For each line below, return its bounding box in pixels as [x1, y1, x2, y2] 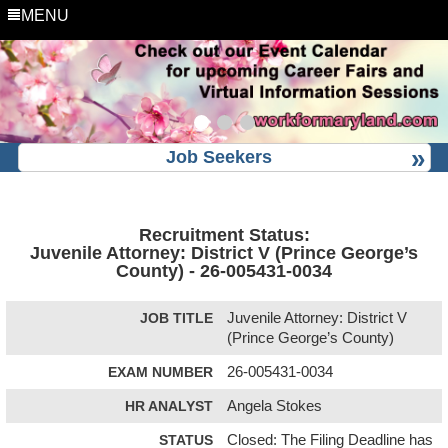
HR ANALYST [125, 397, 213, 414]
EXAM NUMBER [108, 363, 213, 380]
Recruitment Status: [138, 224, 310, 245]
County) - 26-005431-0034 [116, 260, 332, 281]
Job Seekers [166, 146, 272, 167]
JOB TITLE [140, 309, 213, 326]
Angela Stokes [227, 397, 323, 414]
